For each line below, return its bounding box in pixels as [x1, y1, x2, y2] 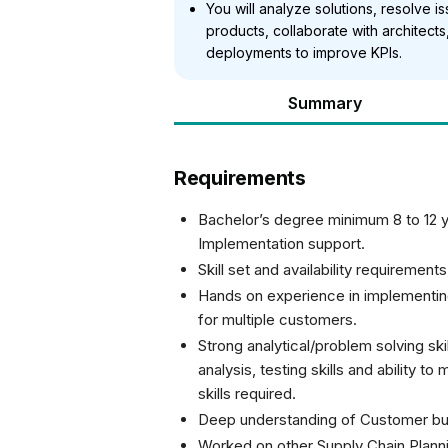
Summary [288, 93, 362, 113]
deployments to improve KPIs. [206, 44, 402, 61]
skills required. [198, 384, 296, 403]
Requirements [174, 166, 306, 190]
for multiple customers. [198, 310, 357, 329]
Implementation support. [198, 234, 365, 253]
